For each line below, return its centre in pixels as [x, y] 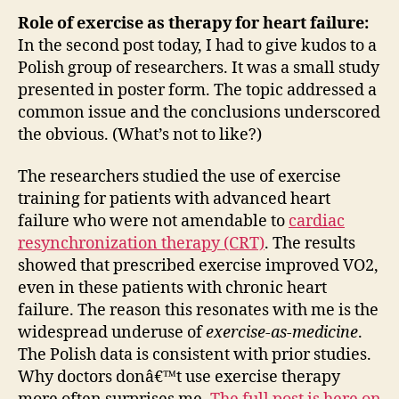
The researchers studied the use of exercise [179, 177]
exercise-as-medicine [282, 333]
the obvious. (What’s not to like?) [140, 134]
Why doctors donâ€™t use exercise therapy [179, 377]
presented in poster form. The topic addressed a [197, 90]
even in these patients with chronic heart [172, 288]
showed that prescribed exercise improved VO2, [198, 266]
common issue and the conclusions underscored [199, 112]
